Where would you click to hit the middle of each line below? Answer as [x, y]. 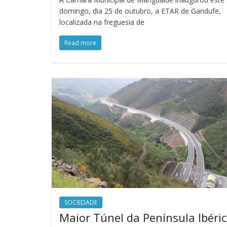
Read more [80, 43]
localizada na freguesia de [102, 22]
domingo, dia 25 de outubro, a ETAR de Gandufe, [140, 11]
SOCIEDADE [81, 202]
